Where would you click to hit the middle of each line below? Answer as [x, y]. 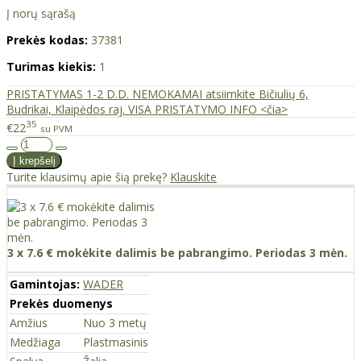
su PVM [56, 128]
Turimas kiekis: [51, 67]
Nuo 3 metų [115, 322]
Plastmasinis [116, 342]
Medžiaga [35, 342]
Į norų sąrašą [41, 14]
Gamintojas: [45, 284]
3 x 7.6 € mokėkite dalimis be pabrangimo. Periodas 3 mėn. [177, 252]
